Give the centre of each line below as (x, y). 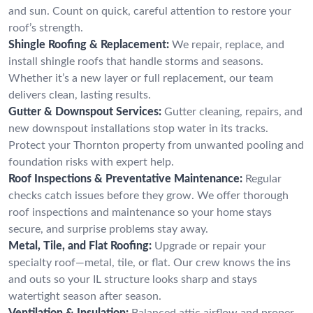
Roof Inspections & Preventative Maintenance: (125, 179)
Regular (263, 179)
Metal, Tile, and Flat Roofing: (80, 246)
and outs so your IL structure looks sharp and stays (133, 279)
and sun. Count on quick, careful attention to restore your (150, 11)
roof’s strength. (46, 28)
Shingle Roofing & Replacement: (89, 44)
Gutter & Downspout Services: (85, 111)
